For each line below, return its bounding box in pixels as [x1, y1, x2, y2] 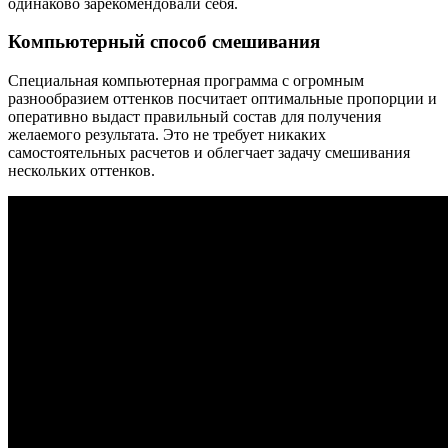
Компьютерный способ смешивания [8, 31, 320, 53]
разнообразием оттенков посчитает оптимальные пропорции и [8, 90, 437, 108]
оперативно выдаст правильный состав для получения [8, 108, 381, 126]
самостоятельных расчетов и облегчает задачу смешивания [8, 144, 410, 162]
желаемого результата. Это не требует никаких [8, 126, 326, 144]
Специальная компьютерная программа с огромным [8, 72, 364, 90]
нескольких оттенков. [8, 162, 155, 180]
